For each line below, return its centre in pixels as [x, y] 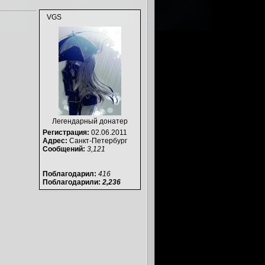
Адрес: [55, 141]
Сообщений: [64, 149]
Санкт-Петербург [97, 141]
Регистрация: [66, 132]
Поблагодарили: [72, 182]
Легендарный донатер [90, 121]
